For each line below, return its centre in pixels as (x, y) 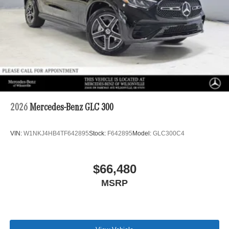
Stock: (98, 134)
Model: (143, 134)
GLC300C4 (169, 134)
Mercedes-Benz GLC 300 (72, 108)
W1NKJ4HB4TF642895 (56, 134)
